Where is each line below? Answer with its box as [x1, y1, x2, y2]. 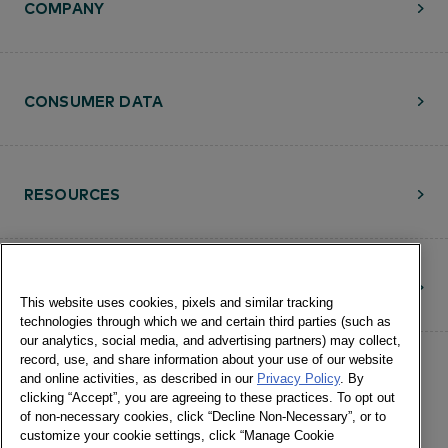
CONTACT [24, 276, 104, 297]
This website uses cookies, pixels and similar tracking [20, 294, 333, 310]
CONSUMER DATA [24, 90, 163, 111]
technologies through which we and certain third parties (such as [20, 313, 391, 329]
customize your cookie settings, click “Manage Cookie [20, 427, 334, 443]
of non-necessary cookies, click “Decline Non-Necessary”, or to [20, 408, 386, 424]
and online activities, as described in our [20, 370, 257, 386]
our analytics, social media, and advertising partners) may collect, [20, 332, 401, 348]
